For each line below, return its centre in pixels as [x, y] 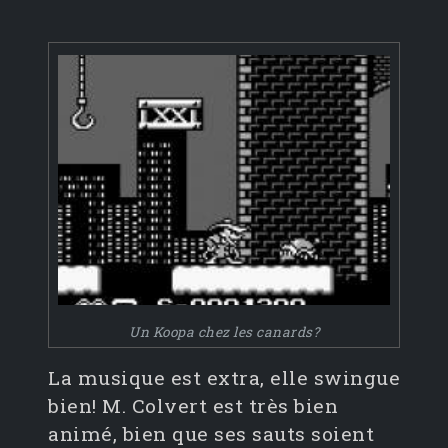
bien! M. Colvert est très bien [193, 406]
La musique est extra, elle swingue [224, 378]
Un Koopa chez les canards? [224, 332]
